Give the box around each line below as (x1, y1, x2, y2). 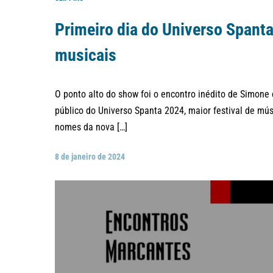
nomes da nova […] (55, 121, 127, 133)
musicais (55, 44, 116, 65)
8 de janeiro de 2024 (55, 152, 125, 162)
